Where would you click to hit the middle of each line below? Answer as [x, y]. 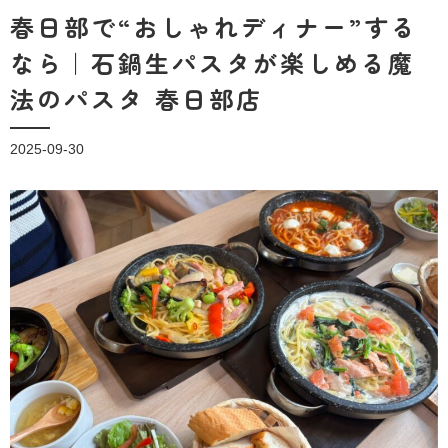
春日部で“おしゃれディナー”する [214, 26]
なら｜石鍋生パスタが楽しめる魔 [212, 62]
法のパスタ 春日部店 [136, 98]
